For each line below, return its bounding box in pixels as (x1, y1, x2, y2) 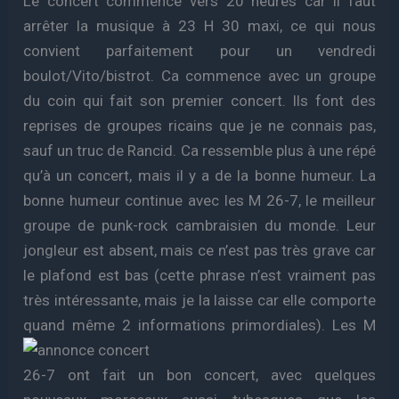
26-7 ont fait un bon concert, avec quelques (23, 366, 376, 384)
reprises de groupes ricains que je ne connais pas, (23, 117, 376, 134)
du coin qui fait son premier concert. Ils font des (23, 92, 376, 110)
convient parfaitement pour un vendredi (23, 42, 376, 60)
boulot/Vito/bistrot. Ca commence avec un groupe (23, 67, 376, 85)
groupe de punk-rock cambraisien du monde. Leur (23, 216, 376, 234)
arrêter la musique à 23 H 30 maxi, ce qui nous (23, 17, 376, 35)
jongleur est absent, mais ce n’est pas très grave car (23, 241, 376, 259)
